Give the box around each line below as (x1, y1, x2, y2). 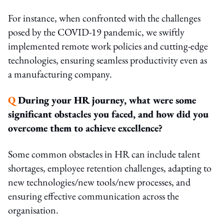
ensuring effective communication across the (8, 189, 179, 202)
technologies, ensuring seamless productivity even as (8, 53, 207, 66)
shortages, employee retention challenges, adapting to (8, 161, 211, 174)
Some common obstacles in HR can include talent (8, 147, 200, 160)
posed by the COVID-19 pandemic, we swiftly (8, 25, 184, 38)
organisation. (8, 203, 58, 216)
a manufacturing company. (8, 67, 112, 80)
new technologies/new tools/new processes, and (8, 175, 190, 188)
